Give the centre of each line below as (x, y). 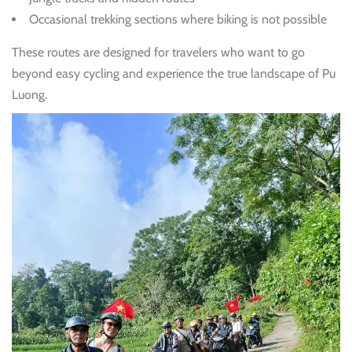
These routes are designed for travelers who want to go (158, 53)
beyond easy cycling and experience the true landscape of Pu (174, 74)
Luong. (29, 95)
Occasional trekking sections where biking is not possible (178, 20)
